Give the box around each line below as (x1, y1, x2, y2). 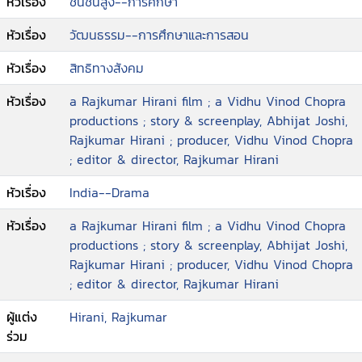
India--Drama (69, 183, 149, 202)
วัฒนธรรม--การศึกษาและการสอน (69, 25, 249, 44)
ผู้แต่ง (6, 307, 37, 326)
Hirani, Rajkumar (69, 307, 167, 326)
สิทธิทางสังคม (69, 58, 144, 78)
